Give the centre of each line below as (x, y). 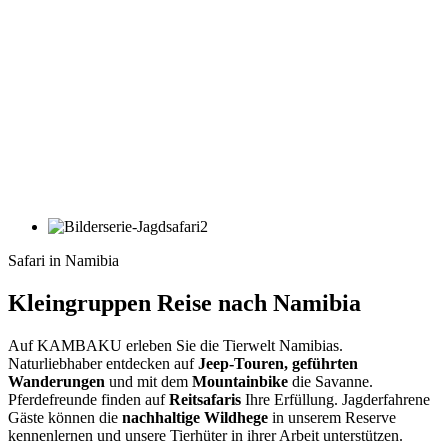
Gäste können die (65, 418)
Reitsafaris (205, 400)
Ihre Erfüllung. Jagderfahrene (335, 400)
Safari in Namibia (63, 261)
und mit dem (148, 382)
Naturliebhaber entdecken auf (103, 364)
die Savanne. (330, 382)
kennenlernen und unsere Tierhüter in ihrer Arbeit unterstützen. (205, 436)
